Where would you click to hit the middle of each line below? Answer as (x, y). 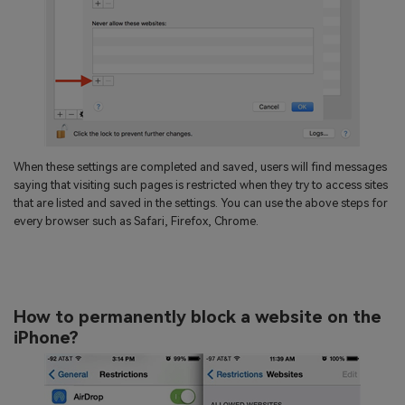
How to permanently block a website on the (198, 316)
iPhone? (46, 337)
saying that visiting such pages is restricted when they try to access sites (201, 185)
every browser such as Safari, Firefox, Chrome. (136, 221)
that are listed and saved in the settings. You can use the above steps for (201, 203)
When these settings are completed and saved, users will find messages (200, 167)
